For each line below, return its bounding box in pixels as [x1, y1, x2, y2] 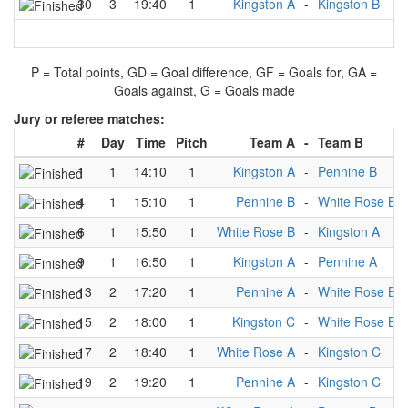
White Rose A [217, 342, 295, 361]
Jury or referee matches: [14, 109, 165, 127]
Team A [250, 133, 295, 151]
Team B [318, 133, 363, 151]
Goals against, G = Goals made [113, 81, 295, 99]
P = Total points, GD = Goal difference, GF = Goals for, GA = [31, 63, 377, 81]
